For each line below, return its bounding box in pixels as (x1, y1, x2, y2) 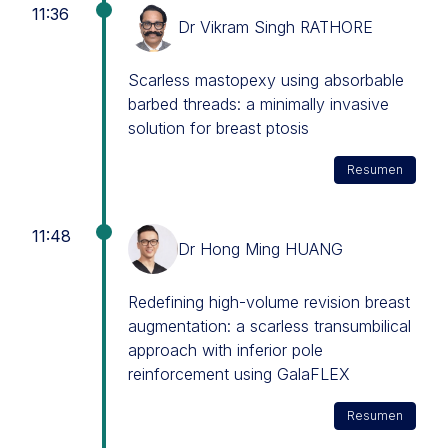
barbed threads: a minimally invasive (128, 94, 389, 114)
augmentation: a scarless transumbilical (128, 316, 411, 336)
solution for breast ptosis (128, 118, 309, 138)
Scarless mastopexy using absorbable (128, 70, 404, 90)
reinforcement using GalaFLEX (128, 364, 350, 384)
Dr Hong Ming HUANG (178, 239, 343, 259)
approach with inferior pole (128, 340, 323, 360)
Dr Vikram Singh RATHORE (178, 17, 373, 37)
